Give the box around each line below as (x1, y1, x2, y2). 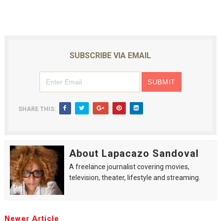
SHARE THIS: (18, 106, 56, 112)
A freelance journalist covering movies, (69, 163, 189, 171)
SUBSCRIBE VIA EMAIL (70, 51, 151, 60)
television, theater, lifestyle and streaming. (69, 174, 200, 182)
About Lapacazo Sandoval (69, 147, 199, 159)
